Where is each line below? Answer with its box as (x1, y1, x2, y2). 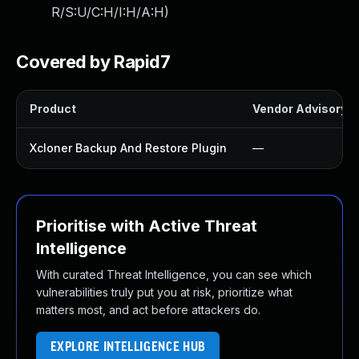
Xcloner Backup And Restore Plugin (30, 141, 227, 155)
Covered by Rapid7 (16, 51, 171, 72)
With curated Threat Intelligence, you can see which (36, 268, 312, 281)
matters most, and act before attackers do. (36, 303, 260, 317)
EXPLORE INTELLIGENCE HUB (50, 341, 206, 354)
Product (30, 102, 76, 115)
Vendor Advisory (252, 102, 347, 115)
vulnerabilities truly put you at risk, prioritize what (36, 285, 292, 299)
